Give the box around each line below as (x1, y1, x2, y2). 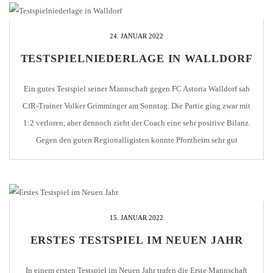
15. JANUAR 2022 (110, 213, 163, 221)
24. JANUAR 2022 (110, 32, 163, 40)
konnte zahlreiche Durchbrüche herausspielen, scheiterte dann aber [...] (20, 169, 253, 179)
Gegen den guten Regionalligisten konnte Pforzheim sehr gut (35, 135, 238, 144)
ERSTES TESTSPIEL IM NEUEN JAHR (30, 233, 243, 246)
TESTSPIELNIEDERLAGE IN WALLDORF (20, 52, 253, 65)
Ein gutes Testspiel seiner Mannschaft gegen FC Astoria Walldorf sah (23, 83, 250, 93)
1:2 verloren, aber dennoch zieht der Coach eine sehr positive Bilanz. (23, 118, 250, 127)
